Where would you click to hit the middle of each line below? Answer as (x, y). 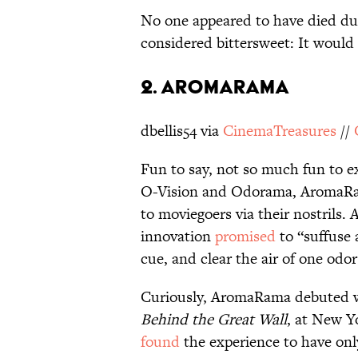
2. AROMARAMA (215, 87)
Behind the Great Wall (214, 320)
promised (245, 237)
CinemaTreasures (280, 131)
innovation (178, 237)
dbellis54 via (182, 131)
